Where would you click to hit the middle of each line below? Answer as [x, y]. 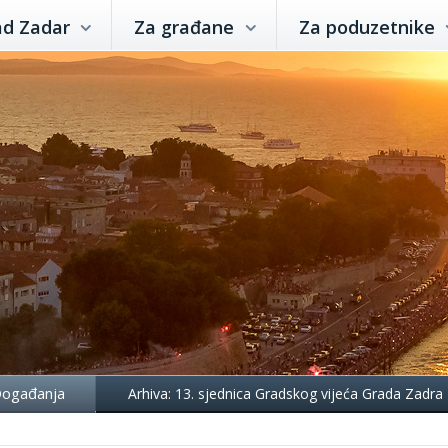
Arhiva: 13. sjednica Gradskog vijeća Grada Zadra [285, 393]
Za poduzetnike [369, 27]
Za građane [187, 27]
